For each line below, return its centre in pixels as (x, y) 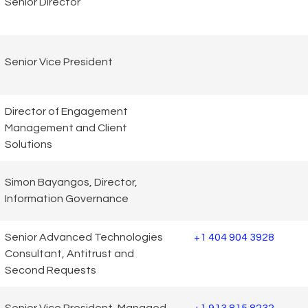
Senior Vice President (59, 62)
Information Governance (67, 199)
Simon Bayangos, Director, (71, 183)
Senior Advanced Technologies (84, 237)
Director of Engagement (66, 111)
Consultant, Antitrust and (69, 253)
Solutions (29, 144)
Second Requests (51, 270)
